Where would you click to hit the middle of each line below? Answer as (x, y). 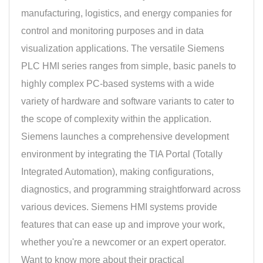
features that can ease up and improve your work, (123, 224)
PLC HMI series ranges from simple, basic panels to (129, 66)
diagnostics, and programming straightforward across (131, 189)
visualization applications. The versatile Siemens (123, 48)
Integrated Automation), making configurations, (117, 171)
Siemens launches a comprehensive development (125, 136)
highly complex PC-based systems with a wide (118, 83)
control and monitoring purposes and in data (112, 31)
